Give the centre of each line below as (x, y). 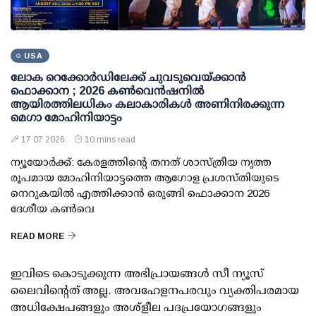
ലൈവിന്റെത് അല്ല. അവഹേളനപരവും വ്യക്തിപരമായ (155, 290)
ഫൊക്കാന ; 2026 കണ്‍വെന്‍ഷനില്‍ (108, 90)
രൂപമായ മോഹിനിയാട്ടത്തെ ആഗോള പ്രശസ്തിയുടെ (145, 177)
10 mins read (110, 139)
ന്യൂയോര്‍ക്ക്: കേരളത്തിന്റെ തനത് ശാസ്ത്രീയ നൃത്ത (141, 162)
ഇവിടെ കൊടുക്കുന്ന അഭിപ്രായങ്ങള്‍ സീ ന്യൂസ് (137, 273)
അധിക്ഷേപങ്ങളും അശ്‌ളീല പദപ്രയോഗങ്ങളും (136, 307)
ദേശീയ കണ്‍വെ (53, 208)
